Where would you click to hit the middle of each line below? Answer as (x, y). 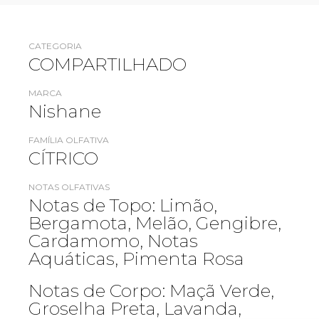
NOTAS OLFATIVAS (69, 187)
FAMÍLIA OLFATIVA (69, 140)
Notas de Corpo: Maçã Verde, (151, 291)
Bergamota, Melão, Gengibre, (155, 223)
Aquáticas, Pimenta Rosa (136, 259)
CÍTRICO (63, 158)
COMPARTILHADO (108, 64)
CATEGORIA (55, 46)
